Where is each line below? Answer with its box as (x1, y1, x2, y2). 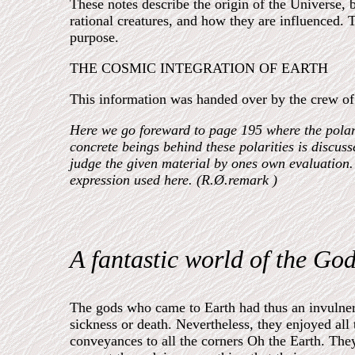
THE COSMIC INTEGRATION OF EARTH (70, 60, 328, 76)
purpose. (70, 29, 119, 45)
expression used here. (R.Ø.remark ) (70, 172, 277, 188)
